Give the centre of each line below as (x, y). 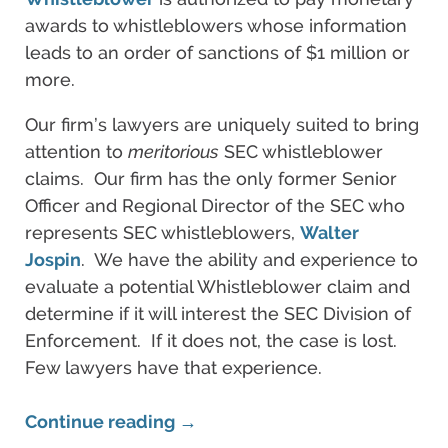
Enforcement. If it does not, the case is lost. (213, 341)
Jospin (53, 260)
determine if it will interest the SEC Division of (218, 314)
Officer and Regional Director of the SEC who (215, 206)
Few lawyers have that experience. (173, 368)
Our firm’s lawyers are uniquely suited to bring (222, 125)
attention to (76, 152)
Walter (329, 233)
